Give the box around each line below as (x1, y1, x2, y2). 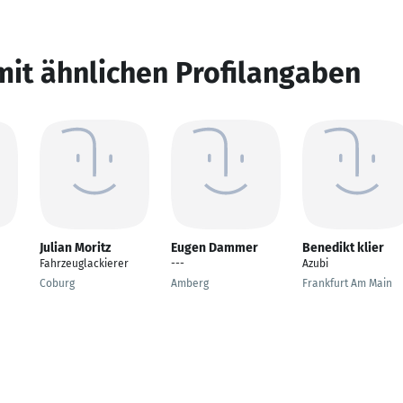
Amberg (171, 277, 209, 290)
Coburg (40, 277, 75, 290)
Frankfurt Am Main (302, 277, 392, 290)
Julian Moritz (40, 240, 111, 255)
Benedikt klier (302, 240, 384, 255)
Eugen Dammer (171, 240, 258, 255)
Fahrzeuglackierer (40, 257, 129, 270)
